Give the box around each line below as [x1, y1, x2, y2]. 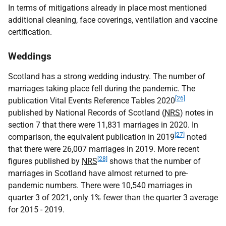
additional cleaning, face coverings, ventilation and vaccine [8, 15, 217, 25]
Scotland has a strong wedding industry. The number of [8, 72, 205, 81]
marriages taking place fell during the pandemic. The [8, 84, 195, 93]
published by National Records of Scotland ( [8, 108, 164, 118]
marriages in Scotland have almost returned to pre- [8, 168, 188, 178]
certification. [8, 27, 52, 37]
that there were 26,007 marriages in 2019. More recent [8, 144, 199, 154]
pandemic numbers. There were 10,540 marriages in [8, 181, 192, 190]
